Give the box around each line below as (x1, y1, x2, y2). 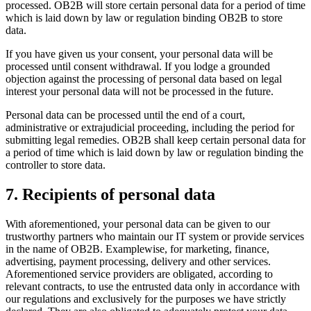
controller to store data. (6, 159, 106, 171)
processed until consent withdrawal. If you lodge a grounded (6, 60, 270, 73)
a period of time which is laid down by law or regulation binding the (6, 146, 303, 159)
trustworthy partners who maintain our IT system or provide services (6, 230, 304, 243)
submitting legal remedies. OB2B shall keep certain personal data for (6, 134, 305, 146)
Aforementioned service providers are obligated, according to (6, 268, 273, 280)
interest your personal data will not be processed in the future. (6, 85, 274, 98)
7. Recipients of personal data (6, 185, 215, 204)
